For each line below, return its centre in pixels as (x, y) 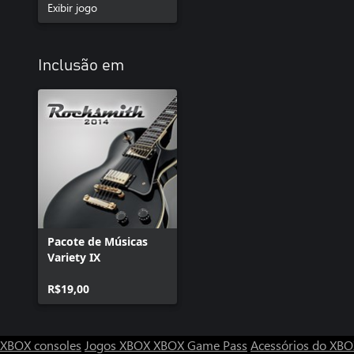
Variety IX (74, 257)
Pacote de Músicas (98, 241)
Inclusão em (81, 66)
